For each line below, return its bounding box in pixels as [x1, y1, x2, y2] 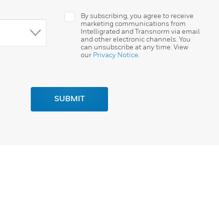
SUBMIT [54, 95, 85, 104]
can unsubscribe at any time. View [80, 43, 188, 51]
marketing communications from [80, 19, 186, 28]
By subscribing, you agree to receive [80, 11, 194, 20]
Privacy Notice [92, 50, 138, 59]
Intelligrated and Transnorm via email [80, 27, 200, 36]
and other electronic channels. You [80, 35, 191, 44]
